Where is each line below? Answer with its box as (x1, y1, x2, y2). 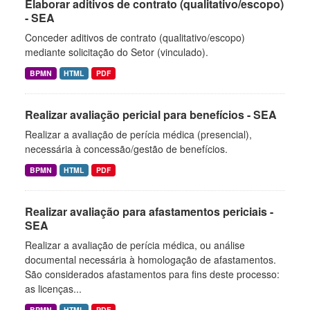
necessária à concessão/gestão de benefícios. (25, 142, 228, 156)
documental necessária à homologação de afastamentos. (25, 253, 276, 266)
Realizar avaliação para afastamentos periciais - (25, 203, 273, 219)
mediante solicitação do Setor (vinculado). (25, 45, 208, 59)
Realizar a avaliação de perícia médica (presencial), (25, 127, 252, 141)
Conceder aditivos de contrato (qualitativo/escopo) (25, 30, 245, 44)
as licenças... (25, 282, 82, 295)
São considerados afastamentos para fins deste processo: (25, 267, 280, 281)
